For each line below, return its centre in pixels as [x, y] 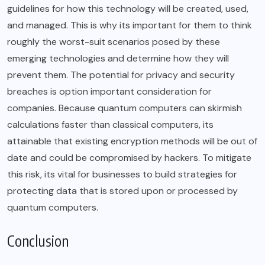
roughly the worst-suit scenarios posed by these [114, 42]
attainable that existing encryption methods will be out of [132, 141]
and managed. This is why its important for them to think [130, 25]
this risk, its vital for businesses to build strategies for [122, 174]
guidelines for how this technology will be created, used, [128, 9]
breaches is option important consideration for [109, 92]
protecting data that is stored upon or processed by [122, 191]
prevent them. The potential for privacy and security [121, 75]
